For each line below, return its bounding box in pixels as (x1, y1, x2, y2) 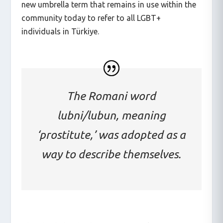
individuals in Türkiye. (21, 26, 99, 36)
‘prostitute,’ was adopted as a (37, 128, 186, 141)
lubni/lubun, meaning (57, 109, 166, 121)
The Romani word (67, 89, 156, 102)
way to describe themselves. (41, 147, 182, 160)
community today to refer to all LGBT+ (21, 13, 161, 22)
